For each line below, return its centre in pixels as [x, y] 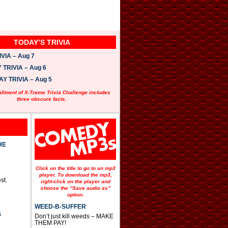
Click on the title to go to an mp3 [75, 168]
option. [75, 194]
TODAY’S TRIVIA [42, 42]
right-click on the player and [75, 181]
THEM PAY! [50, 223]
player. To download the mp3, [75, 175]
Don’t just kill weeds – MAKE [74, 216]
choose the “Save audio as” [75, 188]
